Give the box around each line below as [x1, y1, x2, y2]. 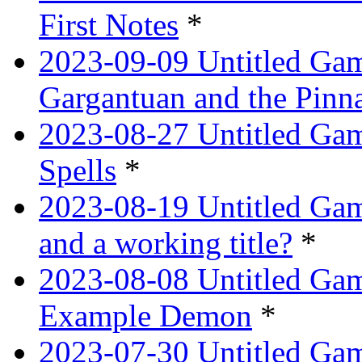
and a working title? [39, 225, 293, 261]
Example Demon [39, 298, 252, 334]
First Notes [39, 7, 179, 43]
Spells [39, 153, 116, 188]
